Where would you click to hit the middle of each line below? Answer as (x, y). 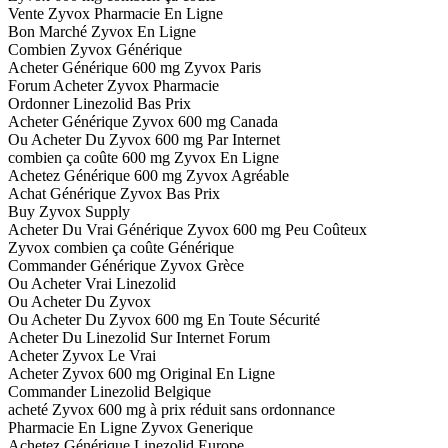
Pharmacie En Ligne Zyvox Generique (130, 428)
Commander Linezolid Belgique (109, 392)
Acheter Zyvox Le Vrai (82, 356)
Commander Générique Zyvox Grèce (126, 266)
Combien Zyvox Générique (95, 50)
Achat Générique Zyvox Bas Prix (114, 194)
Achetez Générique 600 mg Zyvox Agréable (148, 176)
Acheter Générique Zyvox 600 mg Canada (143, 122)
